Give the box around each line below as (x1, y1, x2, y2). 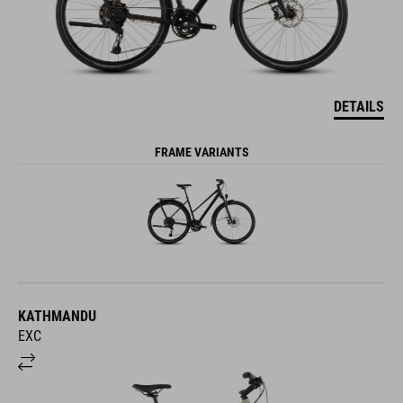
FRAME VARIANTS (154, 145, 249, 160)
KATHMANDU (18, 308, 96, 326)
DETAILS (334, 98, 384, 116)
